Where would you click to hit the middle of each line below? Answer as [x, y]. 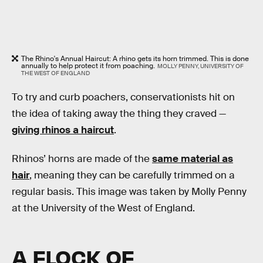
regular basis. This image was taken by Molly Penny [129, 192]
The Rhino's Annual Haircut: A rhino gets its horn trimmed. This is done [135, 58]
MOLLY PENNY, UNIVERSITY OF [200, 66]
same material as [193, 159]
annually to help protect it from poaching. [88, 65]
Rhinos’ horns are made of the [82, 159]
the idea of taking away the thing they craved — [119, 113]
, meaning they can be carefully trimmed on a [132, 176]
